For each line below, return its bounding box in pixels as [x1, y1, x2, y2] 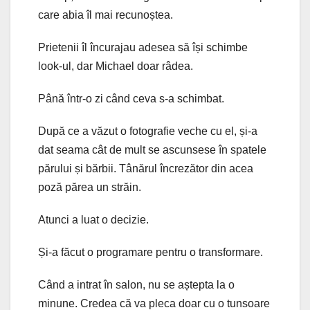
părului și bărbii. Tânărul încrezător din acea [38, 162, 253, 174]
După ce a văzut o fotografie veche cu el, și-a [38, 125, 257, 137]
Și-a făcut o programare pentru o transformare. [38, 246, 263, 258]
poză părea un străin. [38, 181, 141, 193]
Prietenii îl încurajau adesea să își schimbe [38, 41, 248, 53]
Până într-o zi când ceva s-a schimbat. [38, 92, 224, 104]
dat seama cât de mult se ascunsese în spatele [38, 143, 266, 156]
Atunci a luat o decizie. [38, 213, 149, 226]
